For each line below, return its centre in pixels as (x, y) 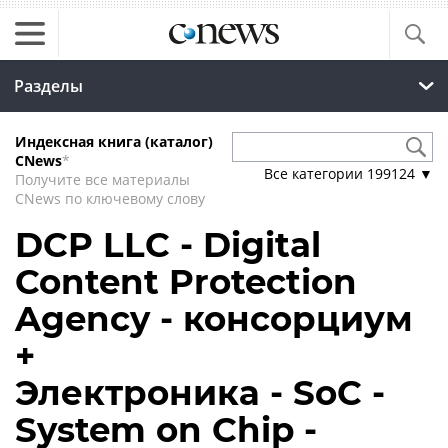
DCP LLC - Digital (168, 245)
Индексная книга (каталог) (114, 141)
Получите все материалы (102, 179)
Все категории (315, 173)
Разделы (48, 86)
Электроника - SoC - (200, 393)
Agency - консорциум (214, 319)
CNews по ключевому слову (110, 198)
